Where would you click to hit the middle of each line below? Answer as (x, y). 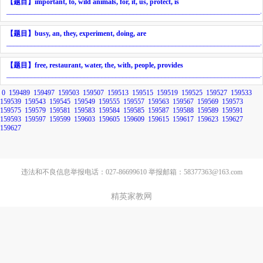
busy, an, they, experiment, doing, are (90, 33)
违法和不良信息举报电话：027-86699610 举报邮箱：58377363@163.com (131, 172)
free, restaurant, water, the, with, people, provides (109, 65)
